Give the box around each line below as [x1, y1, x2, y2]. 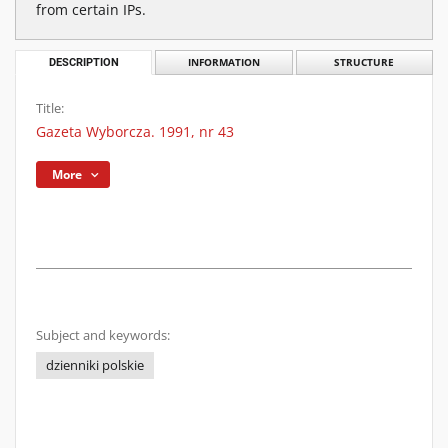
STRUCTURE [334, 56, 395, 69]
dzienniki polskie [46, 357, 144, 374]
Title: [36, 100, 64, 117]
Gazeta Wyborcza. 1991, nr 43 [36, 122, 234, 141]
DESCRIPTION [48, 56, 119, 69]
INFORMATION [187, 56, 260, 69]
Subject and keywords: [36, 327, 170, 344]
